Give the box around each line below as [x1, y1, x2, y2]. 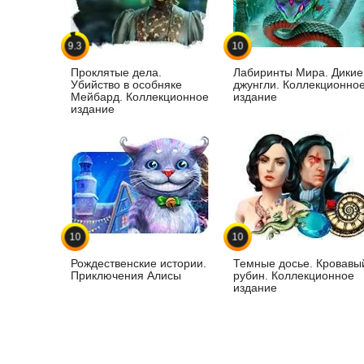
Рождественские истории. [71, 257, 206, 271]
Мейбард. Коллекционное [71, 90, 209, 104]
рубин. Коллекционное [233, 269, 354, 283]
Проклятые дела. [71, 66, 162, 80]
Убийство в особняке [71, 78, 182, 92]
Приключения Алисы [71, 269, 181, 283]
